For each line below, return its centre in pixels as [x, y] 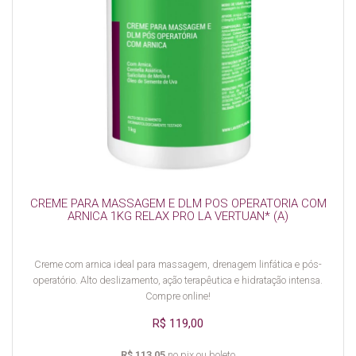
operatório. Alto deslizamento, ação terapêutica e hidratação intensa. [178, 280]
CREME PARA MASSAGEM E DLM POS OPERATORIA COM [178, 203]
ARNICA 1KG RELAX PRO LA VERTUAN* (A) [178, 216]
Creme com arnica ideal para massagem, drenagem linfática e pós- [178, 264]
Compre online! [178, 296]
